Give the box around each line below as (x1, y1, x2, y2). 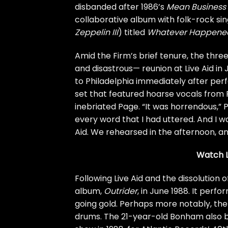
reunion (142, 62, 172, 74)
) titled (118, 26, 147, 38)
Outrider (104, 185, 137, 197)
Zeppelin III (75, 26, 118, 38)
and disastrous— (75, 62, 142, 74)
